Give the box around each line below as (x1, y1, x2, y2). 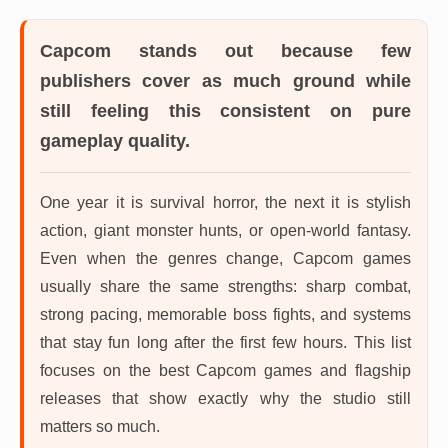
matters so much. (40, 418, 160, 435)
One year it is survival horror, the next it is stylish (40, 194, 411, 211)
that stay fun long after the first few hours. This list (40, 334, 411, 351)
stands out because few (111, 41, 411, 61)
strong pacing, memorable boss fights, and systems (40, 306, 411, 323)
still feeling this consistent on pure (40, 101, 411, 121)
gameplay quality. (40, 131, 190, 151)
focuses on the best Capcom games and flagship (40, 362, 411, 379)
